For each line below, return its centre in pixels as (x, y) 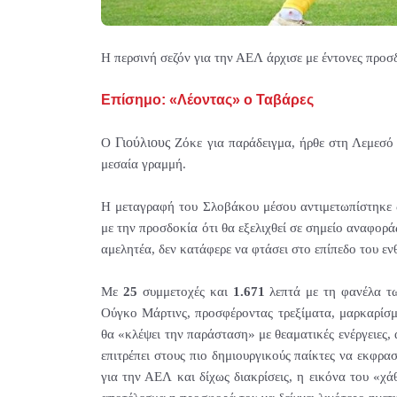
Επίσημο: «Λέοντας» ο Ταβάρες (207, 100)
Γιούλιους (143, 143)
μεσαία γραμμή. (144, 164)
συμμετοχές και (185, 292)
